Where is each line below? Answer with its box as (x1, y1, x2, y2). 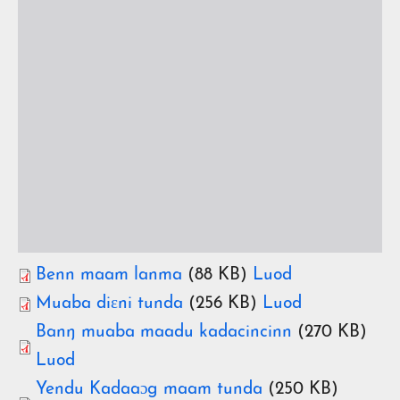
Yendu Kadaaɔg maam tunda (36, 380, 262, 398)
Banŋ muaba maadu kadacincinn (36, 323, 292, 341)
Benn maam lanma (36, 266, 182, 284)
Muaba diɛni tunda (36, 295, 183, 312)
